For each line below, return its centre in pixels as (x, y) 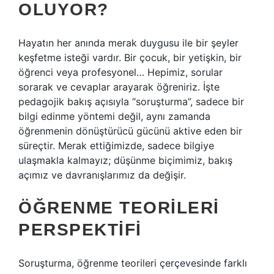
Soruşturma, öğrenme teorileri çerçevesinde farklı (133, 263)
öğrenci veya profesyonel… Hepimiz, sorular (120, 72)
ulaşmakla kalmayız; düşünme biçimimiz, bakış (125, 160)
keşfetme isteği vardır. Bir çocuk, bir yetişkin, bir (130, 57)
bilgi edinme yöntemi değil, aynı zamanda (114, 116)
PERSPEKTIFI (80, 230)
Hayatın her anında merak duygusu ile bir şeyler (128, 43)
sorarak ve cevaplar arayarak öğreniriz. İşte (119, 87)
